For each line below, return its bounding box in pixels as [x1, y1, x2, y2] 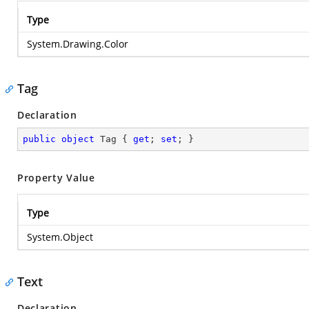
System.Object [27, 230, 93, 243]
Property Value [17, 171, 95, 184]
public [23, 134, 56, 144]
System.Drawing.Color [27, 37, 128, 50]
